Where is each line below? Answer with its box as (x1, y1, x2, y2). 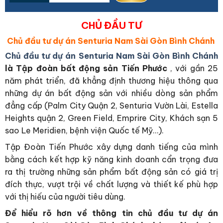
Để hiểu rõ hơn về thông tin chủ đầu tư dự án (5, 208, 218, 218)
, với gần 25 (167, 63, 219, 73)
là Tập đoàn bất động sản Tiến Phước (5, 63, 167, 73)
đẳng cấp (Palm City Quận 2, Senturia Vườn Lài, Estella (5, 100, 218, 111)
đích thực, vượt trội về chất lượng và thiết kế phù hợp (5, 179, 218, 189)
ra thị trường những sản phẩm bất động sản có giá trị (5, 166, 218, 177)
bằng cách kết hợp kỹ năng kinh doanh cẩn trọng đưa (5, 154, 218, 164)
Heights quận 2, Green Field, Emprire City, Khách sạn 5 (5, 112, 218, 123)
